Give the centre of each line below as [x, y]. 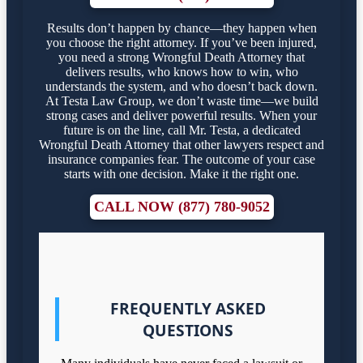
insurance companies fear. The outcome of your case [181, 160]
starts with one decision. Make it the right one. [181, 174]
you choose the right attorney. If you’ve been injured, [181, 43]
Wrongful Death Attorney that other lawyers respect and [181, 145]
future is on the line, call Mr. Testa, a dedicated [181, 130]
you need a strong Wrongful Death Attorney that [181, 58]
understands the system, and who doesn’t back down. [181, 87]
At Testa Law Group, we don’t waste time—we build [181, 101]
